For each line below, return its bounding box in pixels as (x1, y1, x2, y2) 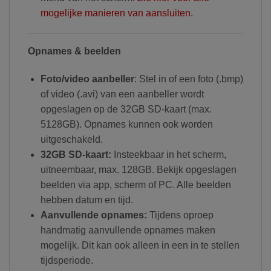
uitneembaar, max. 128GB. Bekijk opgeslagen (40, 164, 237, 175)
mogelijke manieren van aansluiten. (40, 8, 193, 19)
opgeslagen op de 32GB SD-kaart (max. (40, 103, 212, 114)
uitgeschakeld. (40, 134, 103, 145)
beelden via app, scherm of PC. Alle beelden (40, 179, 231, 190)
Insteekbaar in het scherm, (111, 149, 226, 160)
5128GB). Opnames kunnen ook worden (40, 119, 213, 129)
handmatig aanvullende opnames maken (40, 224, 215, 235)
